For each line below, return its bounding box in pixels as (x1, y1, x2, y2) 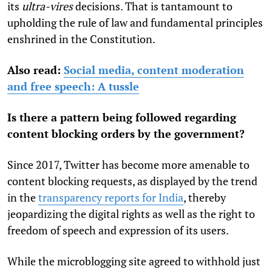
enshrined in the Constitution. (7, 31, 155, 46)
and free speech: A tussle (7, 78, 139, 93)
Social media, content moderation (64, 62, 244, 77)
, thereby (183, 189, 226, 205)
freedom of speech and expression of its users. (7, 222, 229, 237)
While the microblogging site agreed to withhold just (7, 253, 260, 268)
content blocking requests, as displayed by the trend (7, 173, 257, 188)
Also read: (7, 62, 64, 77)
